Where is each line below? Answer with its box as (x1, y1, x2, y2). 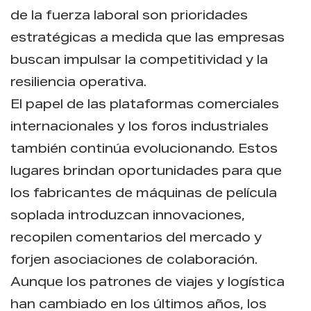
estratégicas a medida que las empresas (10, 32, 285, 45)
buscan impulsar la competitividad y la (10, 54, 268, 67)
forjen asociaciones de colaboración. (10, 254, 258, 267)
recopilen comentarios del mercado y (10, 232, 262, 245)
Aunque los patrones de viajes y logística (10, 276, 285, 289)
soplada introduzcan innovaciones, (10, 210, 245, 223)
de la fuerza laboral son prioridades (10, 10, 248, 23)
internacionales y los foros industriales (10, 121, 269, 134)
